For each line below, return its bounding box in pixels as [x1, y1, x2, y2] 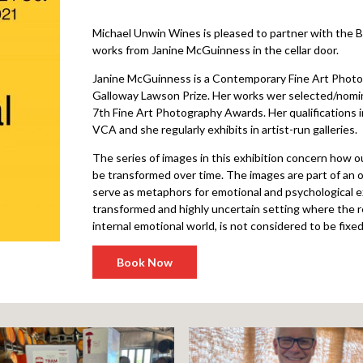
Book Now [117, 254, 173, 269]
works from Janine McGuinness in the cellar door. [92, 42, 339, 57]
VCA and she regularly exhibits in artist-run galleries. [92, 122, 357, 136]
